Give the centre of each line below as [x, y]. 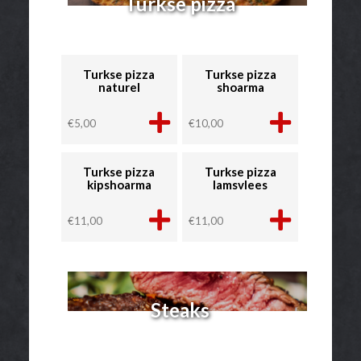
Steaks [180, 309]
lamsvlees [241, 184]
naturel [119, 87]
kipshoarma [119, 184]
